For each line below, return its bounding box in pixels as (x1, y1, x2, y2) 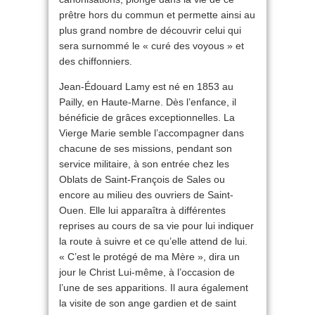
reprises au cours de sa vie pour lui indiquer (59, 220, 254, 231)
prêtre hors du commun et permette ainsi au (59, 9, 255, 20)
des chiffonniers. (59, 56, 132, 67)
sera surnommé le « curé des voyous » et (59, 40, 244, 51)
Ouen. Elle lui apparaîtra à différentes (59, 205, 226, 216)
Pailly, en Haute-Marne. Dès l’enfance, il (59, 96, 236, 108)
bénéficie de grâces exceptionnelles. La (59, 112, 235, 123)
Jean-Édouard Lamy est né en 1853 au (59, 81, 233, 92)
